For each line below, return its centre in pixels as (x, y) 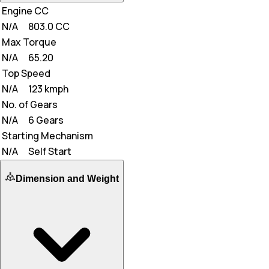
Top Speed (26, 73)
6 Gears (46, 120)
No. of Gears (30, 104)
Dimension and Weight (67, 178)
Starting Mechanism (47, 135)
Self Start (50, 151)
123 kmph (48, 89)
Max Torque (29, 42)
